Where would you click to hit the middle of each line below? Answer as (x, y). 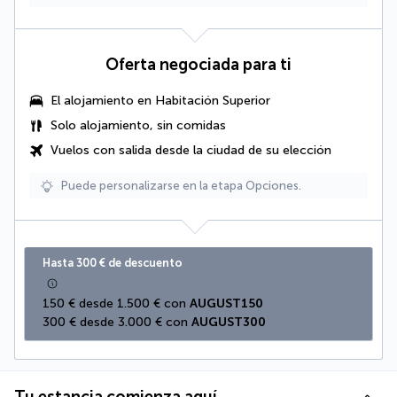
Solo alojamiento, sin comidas (138, 126)
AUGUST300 (229, 323)
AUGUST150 (226, 304)
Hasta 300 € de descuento (113, 263)
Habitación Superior (213, 101)
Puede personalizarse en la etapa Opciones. (181, 186)
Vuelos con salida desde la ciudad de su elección (191, 151)
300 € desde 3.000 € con (117, 323)
